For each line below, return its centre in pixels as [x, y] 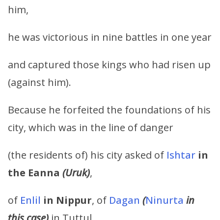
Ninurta [165, 200]
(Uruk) [76, 172]
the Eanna [35, 172]
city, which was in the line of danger [91, 127]
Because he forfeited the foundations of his [109, 110]
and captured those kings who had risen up [109, 64]
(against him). [40, 82]
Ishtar [181, 155]
